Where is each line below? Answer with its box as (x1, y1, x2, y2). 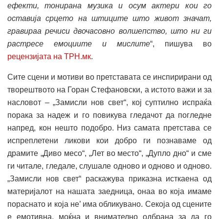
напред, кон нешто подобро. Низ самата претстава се (7, 123, 212, 132)
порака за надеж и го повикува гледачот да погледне (7, 110, 212, 119)
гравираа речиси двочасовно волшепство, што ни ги (7, 26, 212, 35)
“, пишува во (150, 39, 212, 48)
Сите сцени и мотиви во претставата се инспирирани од (7, 72, 212, 81)
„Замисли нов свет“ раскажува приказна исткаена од (7, 174, 212, 183)
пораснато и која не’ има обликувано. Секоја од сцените (7, 199, 212, 208)
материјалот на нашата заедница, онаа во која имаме (7, 187, 212, 196)
